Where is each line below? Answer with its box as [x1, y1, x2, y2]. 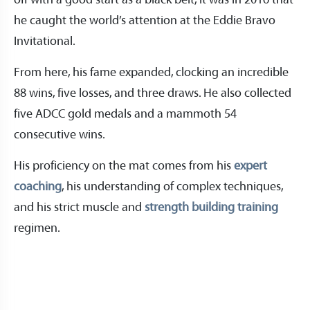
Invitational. [14, 35, 75, 48]
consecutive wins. [14, 128, 108, 142]
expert [234, 159, 267, 173]
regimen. [14, 221, 63, 235]
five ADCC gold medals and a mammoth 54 [14, 107, 237, 121]
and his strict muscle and [14, 201, 145, 215]
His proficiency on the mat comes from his [14, 159, 234, 173]
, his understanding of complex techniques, [62, 180, 283, 194]
